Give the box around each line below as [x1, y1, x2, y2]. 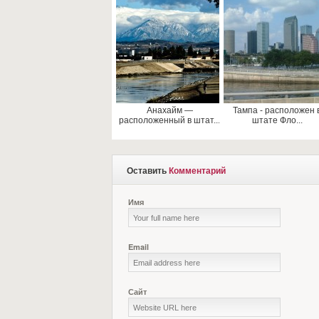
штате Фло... [251, 115, 303, 125]
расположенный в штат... [119, 115, 220, 125]
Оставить [127, 164, 169, 177]
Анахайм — [146, 105, 193, 115]
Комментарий [169, 164, 226, 177]
